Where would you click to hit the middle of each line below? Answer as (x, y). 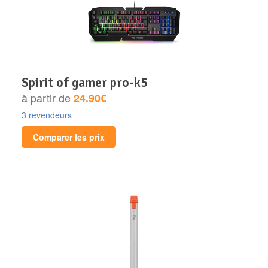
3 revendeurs (47, 115)
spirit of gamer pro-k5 (88, 82)
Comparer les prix (69, 137)
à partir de (48, 97)
